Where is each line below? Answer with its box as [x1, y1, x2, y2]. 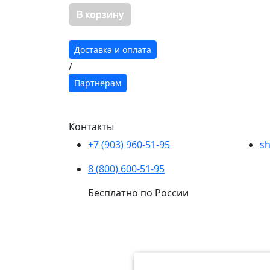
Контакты [69, 120, 114, 133]
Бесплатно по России [88, 186, 189, 199]
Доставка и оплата [74, 44, 151, 55]
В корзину [77, 8, 124, 21]
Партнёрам [74, 77, 121, 89]
